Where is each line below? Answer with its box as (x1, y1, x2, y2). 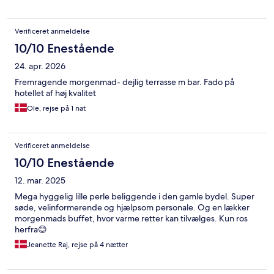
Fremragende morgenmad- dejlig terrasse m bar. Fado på (15, 76, 234, 87)
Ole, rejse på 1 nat (27, 103, 86, 113)
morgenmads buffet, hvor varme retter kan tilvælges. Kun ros (15, 212, 248, 224)
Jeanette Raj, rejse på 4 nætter (27, 239, 128, 250)
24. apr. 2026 (15, 60, 65, 72)
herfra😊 (15, 223, 47, 235)
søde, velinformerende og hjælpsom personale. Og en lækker (15, 201, 250, 213)
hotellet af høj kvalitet (15, 87, 96, 98)
